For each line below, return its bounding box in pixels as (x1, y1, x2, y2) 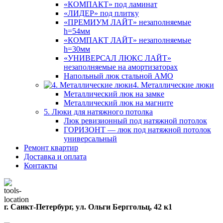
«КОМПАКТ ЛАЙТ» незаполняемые (64, 36, 191, 44)
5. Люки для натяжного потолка (44, 108, 153, 116)
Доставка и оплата (24, 152, 87, 161)
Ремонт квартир (24, 143, 78, 152)
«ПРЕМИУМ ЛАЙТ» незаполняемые (64, 18, 191, 26)
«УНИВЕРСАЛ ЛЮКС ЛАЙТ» (64, 54, 171, 62)
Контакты (24, 161, 57, 170)
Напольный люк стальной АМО (64, 72, 173, 80)
